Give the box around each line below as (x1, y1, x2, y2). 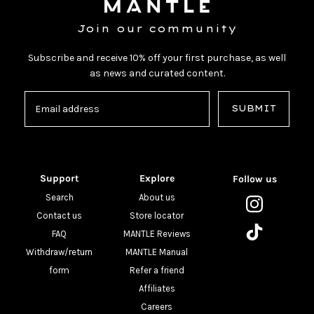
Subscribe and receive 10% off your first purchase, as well (28, 51, 286, 64)
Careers (141, 301, 173, 312)
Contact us (36, 210, 83, 221)
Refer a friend (129, 264, 184, 275)
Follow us (232, 172, 277, 185)
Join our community (76, 22, 238, 35)
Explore (139, 172, 175, 184)
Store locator (130, 210, 184, 221)
